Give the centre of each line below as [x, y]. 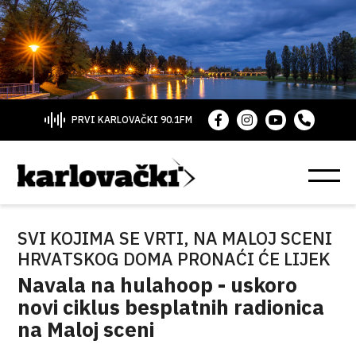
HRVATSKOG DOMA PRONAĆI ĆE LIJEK [174, 259]
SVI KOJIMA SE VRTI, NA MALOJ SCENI [175, 238]
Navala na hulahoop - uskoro [158, 284]
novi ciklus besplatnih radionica [171, 307]
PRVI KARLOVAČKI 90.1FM [132, 120]
